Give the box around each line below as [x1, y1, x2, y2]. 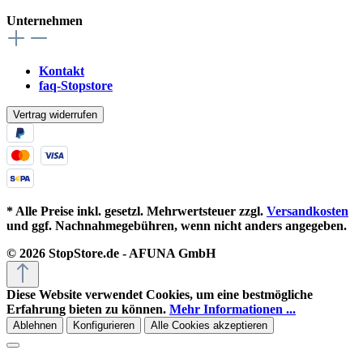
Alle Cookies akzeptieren [151, 318, 267, 331]
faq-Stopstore [39, 78, 113, 92]
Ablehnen [13, 318, 57, 331]
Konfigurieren [73, 318, 135, 331]
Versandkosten [267, 203, 348, 218]
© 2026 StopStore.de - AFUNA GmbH [6, 246, 216, 260]
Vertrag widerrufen [13, 108, 97, 121]
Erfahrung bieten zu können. [6, 301, 169, 316]
